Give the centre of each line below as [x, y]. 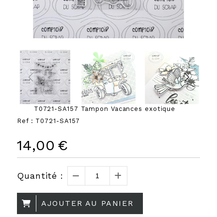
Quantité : [40, 175]
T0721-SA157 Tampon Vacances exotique [105, 108]
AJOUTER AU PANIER [87, 203]
